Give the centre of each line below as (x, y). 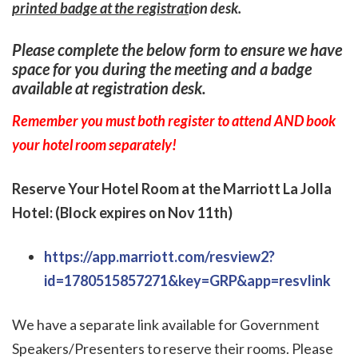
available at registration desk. (109, 88)
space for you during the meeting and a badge (162, 69)
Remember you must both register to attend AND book (174, 120)
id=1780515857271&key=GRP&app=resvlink (187, 280)
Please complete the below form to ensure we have (177, 50)
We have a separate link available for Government (166, 325)
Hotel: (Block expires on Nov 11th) (122, 212)
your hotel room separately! (94, 144)
